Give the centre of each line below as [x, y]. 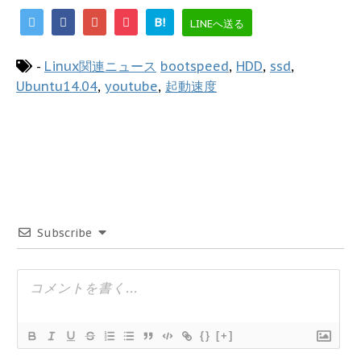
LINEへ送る [217, 23]
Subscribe [64, 233]
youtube [131, 87]
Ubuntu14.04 [57, 87]
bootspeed [195, 66]
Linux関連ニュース [100, 66]
